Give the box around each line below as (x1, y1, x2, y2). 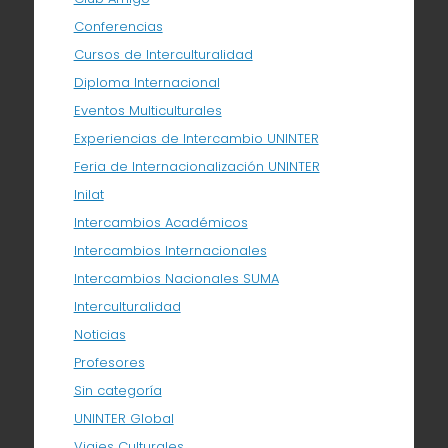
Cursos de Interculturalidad (73, 44, 253, 64)
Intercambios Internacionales (73, 240, 267, 260)
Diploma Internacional (73, 72, 220, 92)
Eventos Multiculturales (73, 100, 222, 120)
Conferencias (73, 16, 163, 36)
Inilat (73, 184, 104, 204)
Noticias (73, 324, 126, 344)
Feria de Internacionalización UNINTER (73, 156, 320, 176)
